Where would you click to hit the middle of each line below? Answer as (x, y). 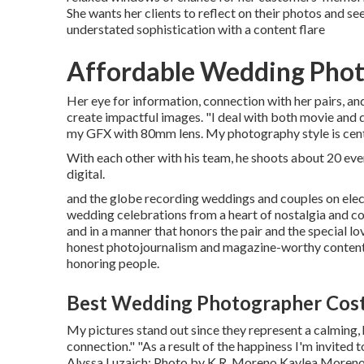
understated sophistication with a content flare (196, 29)
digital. (86, 173)
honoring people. (113, 263)
